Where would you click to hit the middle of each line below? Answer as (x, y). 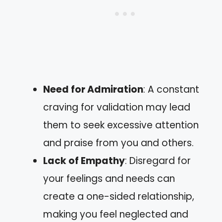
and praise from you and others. (118, 143)
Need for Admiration (93, 89)
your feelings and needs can (109, 179)
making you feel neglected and (116, 214)
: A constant (171, 89)
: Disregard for (158, 161)
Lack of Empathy (84, 161)
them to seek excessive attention (121, 125)
